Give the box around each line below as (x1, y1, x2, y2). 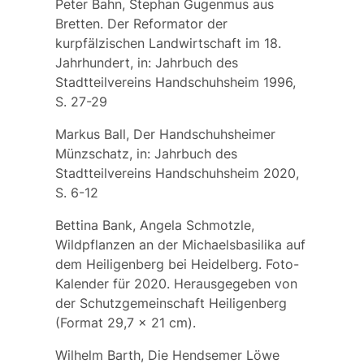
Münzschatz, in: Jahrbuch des (54, 145, 237, 162)
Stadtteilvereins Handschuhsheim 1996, (54, 73, 296, 90)
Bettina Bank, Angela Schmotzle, (54, 216, 254, 233)
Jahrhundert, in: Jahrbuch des (54, 54, 238, 71)
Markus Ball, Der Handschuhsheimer (54, 125, 275, 142)
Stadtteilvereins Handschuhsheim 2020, (54, 164, 299, 181)
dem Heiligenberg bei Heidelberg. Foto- (54, 255, 299, 272)
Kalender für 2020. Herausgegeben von (54, 275, 297, 292)
